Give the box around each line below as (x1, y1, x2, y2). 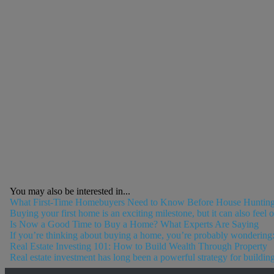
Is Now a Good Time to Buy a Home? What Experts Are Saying (9, 219, 259, 230)
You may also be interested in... (9, 186, 130, 197)
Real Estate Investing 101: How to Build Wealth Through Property (9, 241, 267, 252)
